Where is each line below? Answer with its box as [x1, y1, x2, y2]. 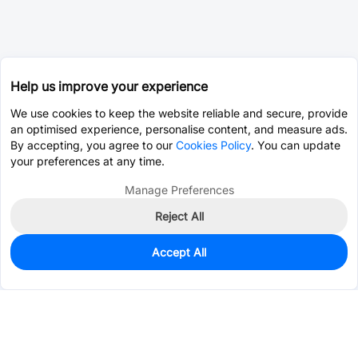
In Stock [17, 250, 63, 264]
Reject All [154, 209, 204, 223]
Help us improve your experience [10, 78, 208, 94]
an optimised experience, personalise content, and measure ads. [10, 122, 348, 136]
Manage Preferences [124, 183, 234, 197]
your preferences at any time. [10, 154, 165, 168]
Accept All [152, 245, 206, 259]
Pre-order [256, 258, 307, 272]
